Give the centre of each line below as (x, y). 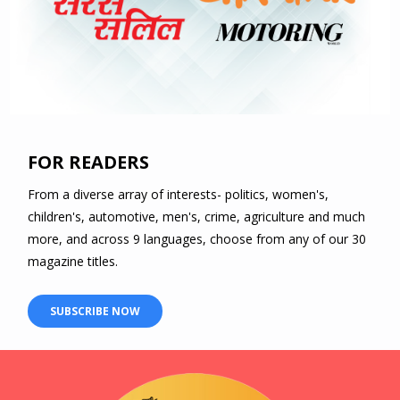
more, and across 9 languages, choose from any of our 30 (197, 238)
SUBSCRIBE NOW (96, 311)
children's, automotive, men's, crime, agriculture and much (197, 216)
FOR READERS (89, 162)
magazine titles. (73, 261)
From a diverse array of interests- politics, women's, (179, 194)
